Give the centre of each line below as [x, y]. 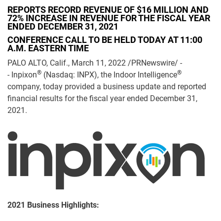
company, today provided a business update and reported [107, 87]
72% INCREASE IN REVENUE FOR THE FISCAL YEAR [109, 18]
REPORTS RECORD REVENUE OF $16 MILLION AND [108, 10]
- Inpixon [22, 75]
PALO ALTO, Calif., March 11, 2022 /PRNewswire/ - [95, 63]
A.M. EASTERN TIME [48, 48]
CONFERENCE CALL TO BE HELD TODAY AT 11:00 [105, 40]
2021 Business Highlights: [55, 205]
